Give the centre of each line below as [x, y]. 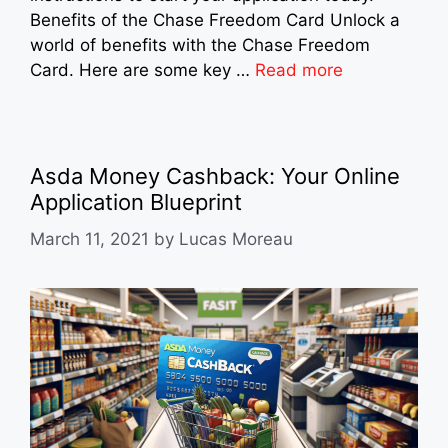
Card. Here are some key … [142, 70]
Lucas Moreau [236, 238]
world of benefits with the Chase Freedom [200, 45]
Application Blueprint [136, 202]
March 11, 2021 [89, 238]
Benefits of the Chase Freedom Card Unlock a [215, 20]
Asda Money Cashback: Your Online [215, 176]
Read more [299, 70]
